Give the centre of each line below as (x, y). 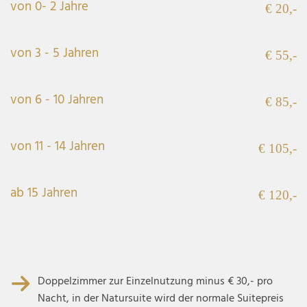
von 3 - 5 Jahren (54, 53)
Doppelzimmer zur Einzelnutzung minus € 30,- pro (155, 281)
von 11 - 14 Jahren (58, 146)
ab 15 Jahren (44, 193)
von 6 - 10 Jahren (57, 100)
